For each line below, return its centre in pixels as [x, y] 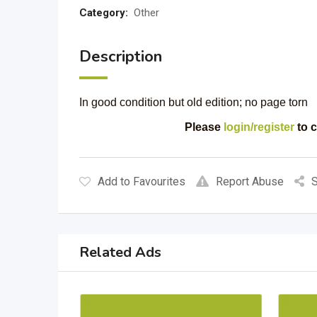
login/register [259, 127]
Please [204, 127]
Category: [104, 13]
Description [121, 57]
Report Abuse [250, 181]
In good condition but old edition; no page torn [194, 102]
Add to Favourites [142, 181]
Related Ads [120, 252]
